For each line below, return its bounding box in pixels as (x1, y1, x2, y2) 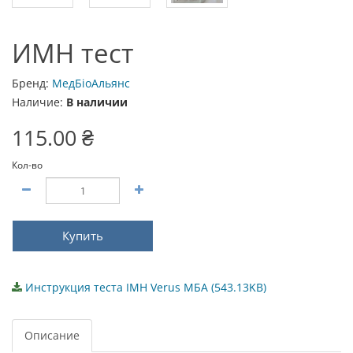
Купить (62, 228, 103, 243)
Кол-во (12, 158, 43, 172)
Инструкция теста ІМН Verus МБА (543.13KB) (25, 280, 266, 295)
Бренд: (12, 76, 52, 91)
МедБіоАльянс (52, 76, 130, 91)
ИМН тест (12, 35, 134, 71)
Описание (24, 328, 80, 343)
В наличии (66, 95, 128, 110)
